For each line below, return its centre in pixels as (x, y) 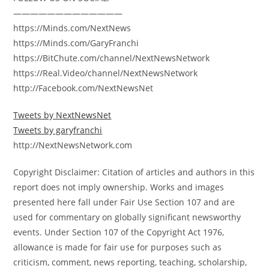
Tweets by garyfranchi (58, 130)
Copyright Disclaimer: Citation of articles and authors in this (134, 172)
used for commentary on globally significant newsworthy (127, 217)
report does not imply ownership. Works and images (119, 187)
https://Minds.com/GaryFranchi (76, 43)
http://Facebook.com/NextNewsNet (83, 88)
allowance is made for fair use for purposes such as (118, 247)
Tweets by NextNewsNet (62, 115)
